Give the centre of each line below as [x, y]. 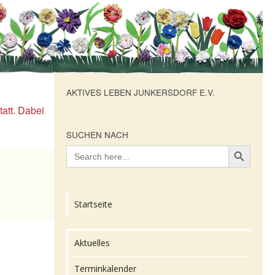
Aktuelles [92, 243]
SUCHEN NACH [97, 135]
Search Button [239, 145]
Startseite [93, 204]
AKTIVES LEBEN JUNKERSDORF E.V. [141, 92]
